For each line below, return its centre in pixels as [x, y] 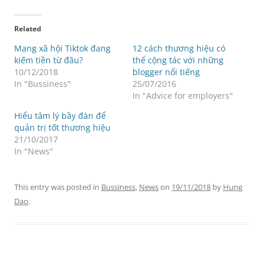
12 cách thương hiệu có [179, 48]
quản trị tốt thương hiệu [62, 127]
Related [28, 29]
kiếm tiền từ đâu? [49, 60]
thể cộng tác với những [178, 60]
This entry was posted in [58, 187]
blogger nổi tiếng [166, 72]
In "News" [34, 151]
